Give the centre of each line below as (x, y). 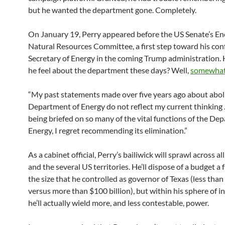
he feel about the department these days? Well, (109, 70)
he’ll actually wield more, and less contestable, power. (119, 202)
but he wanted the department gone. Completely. (112, 10)
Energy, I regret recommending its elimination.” (108, 130)
